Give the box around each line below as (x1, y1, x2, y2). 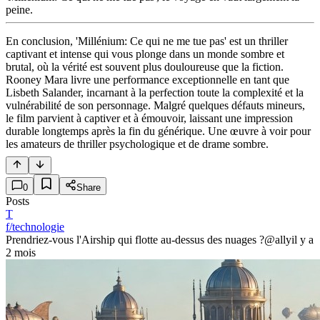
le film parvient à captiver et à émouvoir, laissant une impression (6, 112, 293, 125)
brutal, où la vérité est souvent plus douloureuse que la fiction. (6, 61, 284, 74)
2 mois (6, 246, 36, 259)
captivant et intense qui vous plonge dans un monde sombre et (6, 48, 284, 61)
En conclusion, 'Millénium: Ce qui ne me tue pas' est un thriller (6, 35, 288, 48)
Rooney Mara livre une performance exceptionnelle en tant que (6, 74, 289, 86)
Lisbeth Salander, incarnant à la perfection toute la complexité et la (6, 86, 304, 99)
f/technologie (6, 221, 64, 234)
